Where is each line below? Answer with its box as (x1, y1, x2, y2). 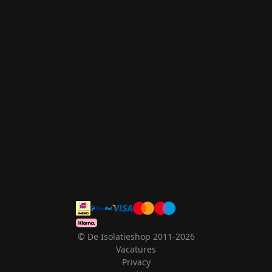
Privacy (121, 256, 151, 268)
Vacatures (116, 243, 156, 255)
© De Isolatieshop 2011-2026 (77, 231, 195, 242)
